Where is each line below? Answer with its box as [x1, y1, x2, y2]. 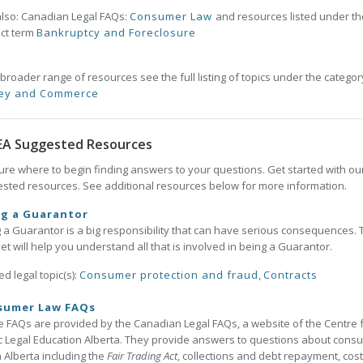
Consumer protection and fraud [79, 267, 258, 282]
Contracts [263, 267, 318, 282]
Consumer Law [130, 9, 216, 23]
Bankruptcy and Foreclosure [36, 25, 196, 40]
